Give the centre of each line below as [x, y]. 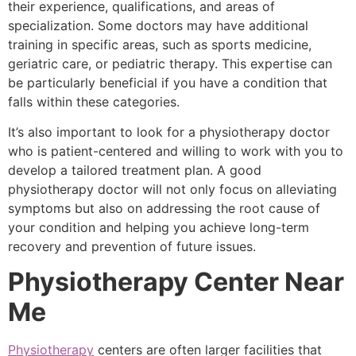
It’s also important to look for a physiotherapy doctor [169, 132]
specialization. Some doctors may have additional [158, 25]
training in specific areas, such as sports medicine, [160, 44]
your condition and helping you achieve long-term [159, 227]
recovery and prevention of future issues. [132, 246]
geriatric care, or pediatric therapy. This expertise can [170, 63]
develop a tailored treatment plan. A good [135, 170]
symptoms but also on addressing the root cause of [164, 208]
